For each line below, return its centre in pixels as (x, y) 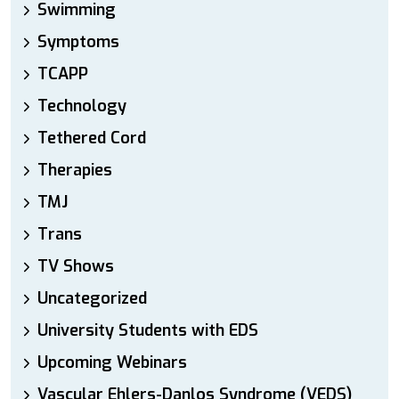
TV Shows (76, 266)
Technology (82, 106)
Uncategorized (92, 298)
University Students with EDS (148, 330)
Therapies (75, 170)
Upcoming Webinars (112, 362)
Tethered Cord (92, 138)
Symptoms (78, 42)
